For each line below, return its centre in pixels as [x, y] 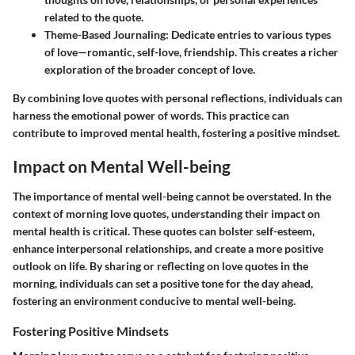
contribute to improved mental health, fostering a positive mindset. [176, 133]
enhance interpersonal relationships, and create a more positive [168, 248]
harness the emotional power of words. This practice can [151, 116]
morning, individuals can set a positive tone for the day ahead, [163, 283]
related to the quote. [94, 17]
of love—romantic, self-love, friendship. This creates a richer [191, 52]
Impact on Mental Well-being [122, 166]
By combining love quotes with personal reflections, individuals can [177, 98]
